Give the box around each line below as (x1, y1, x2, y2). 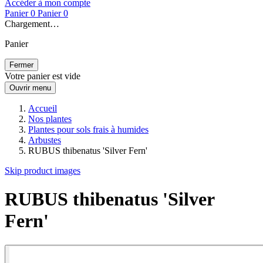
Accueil (28, 103, 57, 113)
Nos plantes (28, 114, 72, 124)
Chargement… (5, 19, 59, 29)
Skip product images (5, 166, 80, 176)
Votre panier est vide (5, 71, 80, 81)
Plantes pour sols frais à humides (28, 124, 149, 134)
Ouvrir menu (9, 83, 51, 92)
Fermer (9, 60, 33, 69)
